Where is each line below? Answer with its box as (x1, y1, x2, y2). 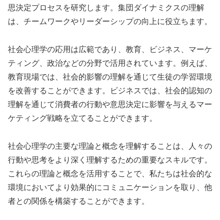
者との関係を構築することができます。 (8, 196, 149, 205)
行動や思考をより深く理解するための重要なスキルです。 (8, 155, 212, 164)
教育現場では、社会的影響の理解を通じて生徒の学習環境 (8, 73, 212, 82)
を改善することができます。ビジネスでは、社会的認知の (8, 86, 212, 95)
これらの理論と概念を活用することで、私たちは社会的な (8, 169, 212, 178)
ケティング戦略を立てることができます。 (8, 114, 157, 123)
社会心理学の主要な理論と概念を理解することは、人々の (8, 141, 212, 150)
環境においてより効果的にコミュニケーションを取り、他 (8, 183, 212, 192)
